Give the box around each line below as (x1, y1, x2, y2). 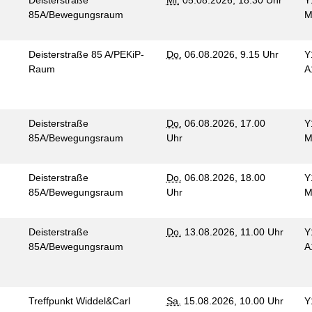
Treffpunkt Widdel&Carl (28, 295, 130, 306)
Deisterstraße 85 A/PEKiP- (28, 49, 144, 60)
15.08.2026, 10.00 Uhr (180, 295, 283, 306)
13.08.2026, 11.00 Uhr (181, 226, 283, 237)
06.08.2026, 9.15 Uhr (181, 49, 279, 60)
